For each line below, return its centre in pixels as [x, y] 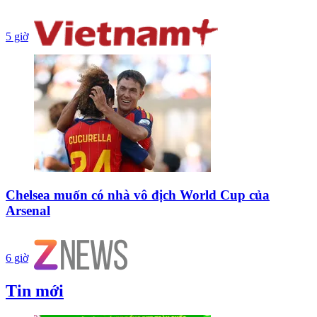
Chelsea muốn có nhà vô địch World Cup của [138, 195]
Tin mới [35, 290]
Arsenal [28, 211]
